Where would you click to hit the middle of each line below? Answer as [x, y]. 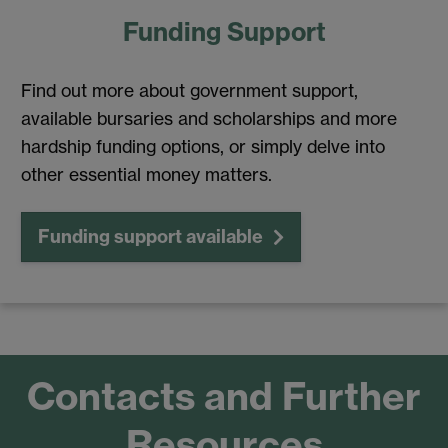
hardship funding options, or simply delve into [203, 147]
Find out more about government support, [189, 91]
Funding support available [150, 236]
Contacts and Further [224, 396]
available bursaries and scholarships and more [209, 119]
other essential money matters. [146, 175]
